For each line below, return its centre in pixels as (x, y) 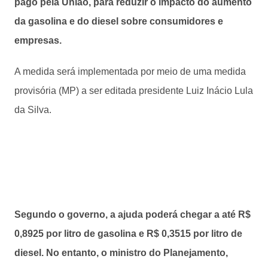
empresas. (38, 40)
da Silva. (33, 109)
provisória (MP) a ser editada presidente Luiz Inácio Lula (134, 90)
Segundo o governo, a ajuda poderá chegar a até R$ (133, 214)
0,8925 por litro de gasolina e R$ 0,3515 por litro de (128, 233)
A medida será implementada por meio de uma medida (130, 71)
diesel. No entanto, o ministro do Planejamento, (121, 252)
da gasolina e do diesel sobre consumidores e (119, 21)
